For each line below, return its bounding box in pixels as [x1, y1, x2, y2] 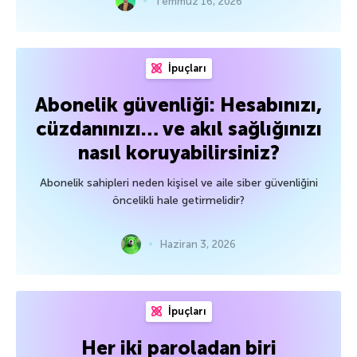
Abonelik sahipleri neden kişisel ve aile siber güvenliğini [39, 175, 318, 190]
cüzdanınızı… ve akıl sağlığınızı [35, 116, 322, 140]
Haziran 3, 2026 [160, 237, 236, 250]
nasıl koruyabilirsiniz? [77, 140, 280, 164]
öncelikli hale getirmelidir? [112, 193, 245, 207]
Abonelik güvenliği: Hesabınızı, [35, 92, 322, 116]
